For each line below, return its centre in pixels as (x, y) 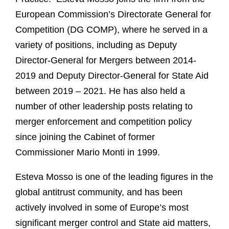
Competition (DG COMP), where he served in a (111, 30)
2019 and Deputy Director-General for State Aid (112, 76)
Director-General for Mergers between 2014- (106, 61)
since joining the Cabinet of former (85, 137)
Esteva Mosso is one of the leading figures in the (114, 177)
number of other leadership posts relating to (104, 107)
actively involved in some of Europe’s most (102, 208)
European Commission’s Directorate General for (113, 15)
